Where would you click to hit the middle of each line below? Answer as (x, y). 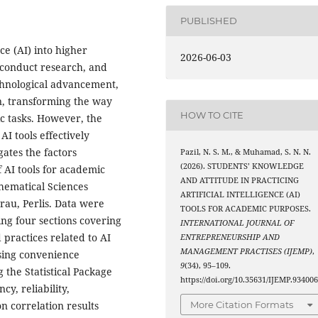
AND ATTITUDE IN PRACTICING (240, 180)
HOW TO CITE (212, 115)
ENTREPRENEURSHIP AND (230, 237)
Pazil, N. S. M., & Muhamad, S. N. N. (246, 152)
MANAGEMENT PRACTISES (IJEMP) (247, 251)
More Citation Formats (242, 305)
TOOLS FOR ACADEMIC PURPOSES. (246, 208)
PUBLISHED (209, 21)
